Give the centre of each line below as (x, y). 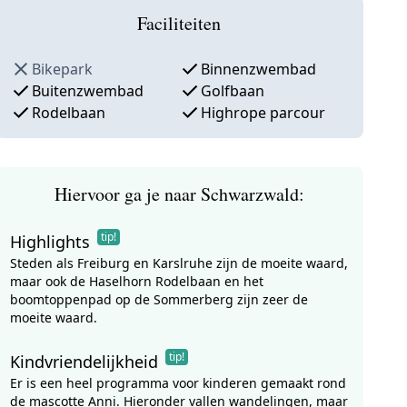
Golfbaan (233, 91)
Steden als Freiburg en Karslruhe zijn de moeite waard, (179, 263)
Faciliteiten (179, 23)
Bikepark (62, 69)
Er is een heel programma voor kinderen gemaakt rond (178, 383)
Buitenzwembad (87, 91)
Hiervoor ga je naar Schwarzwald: (179, 194)
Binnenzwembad (259, 69)
